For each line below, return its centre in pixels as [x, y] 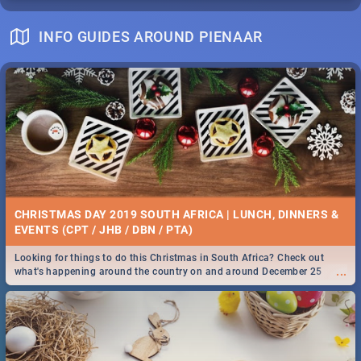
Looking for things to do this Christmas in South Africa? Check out [169, 258]
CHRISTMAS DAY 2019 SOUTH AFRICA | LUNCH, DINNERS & [176, 214]
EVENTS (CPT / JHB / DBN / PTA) [104, 229]
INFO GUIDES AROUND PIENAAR [151, 36]
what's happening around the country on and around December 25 [168, 272]
